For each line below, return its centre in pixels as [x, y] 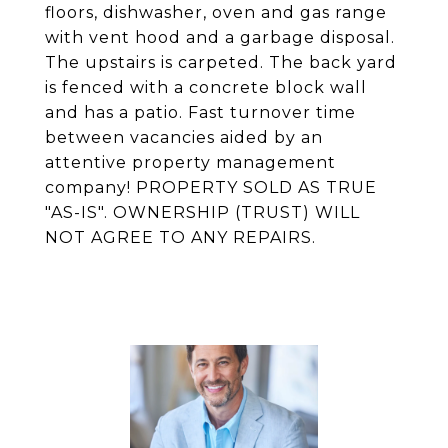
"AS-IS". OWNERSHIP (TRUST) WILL [202, 212]
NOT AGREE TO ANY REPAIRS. [180, 237]
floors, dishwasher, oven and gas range [216, 12]
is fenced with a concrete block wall [206, 87]
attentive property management [190, 162]
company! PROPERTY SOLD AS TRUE [211, 187]
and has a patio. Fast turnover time [200, 112]
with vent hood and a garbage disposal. [220, 37]
